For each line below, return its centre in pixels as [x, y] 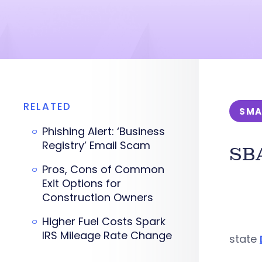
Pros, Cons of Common [103, 169]
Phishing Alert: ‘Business [104, 131]
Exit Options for [82, 183]
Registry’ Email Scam [96, 145]
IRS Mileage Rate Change [107, 235]
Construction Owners [98, 197]
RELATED [47, 106]
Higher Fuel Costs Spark [104, 221]
